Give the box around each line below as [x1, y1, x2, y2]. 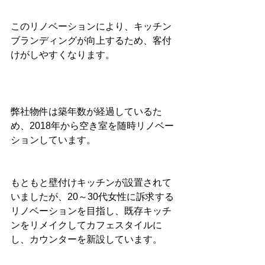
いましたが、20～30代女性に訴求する [11, 192, 174, 202]
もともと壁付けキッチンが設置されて [11, 177, 172, 188]
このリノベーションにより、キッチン [11, 21, 172, 32]
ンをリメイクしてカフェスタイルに [11, 220, 162, 231]
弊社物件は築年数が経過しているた [11, 106, 162, 117]
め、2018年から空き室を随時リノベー [11, 121, 174, 131]
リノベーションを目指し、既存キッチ [11, 206, 172, 216]
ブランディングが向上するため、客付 [11, 35, 172, 46]
